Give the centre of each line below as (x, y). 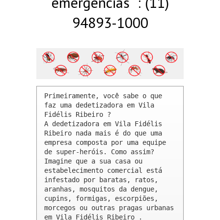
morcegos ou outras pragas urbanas (109, 208)
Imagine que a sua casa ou (93, 161)
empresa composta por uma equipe (105, 143)
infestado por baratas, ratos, (101, 180)
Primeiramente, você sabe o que (103, 96)
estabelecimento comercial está (103, 171)
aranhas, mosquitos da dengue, (101, 189)
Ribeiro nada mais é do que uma (103, 133)
